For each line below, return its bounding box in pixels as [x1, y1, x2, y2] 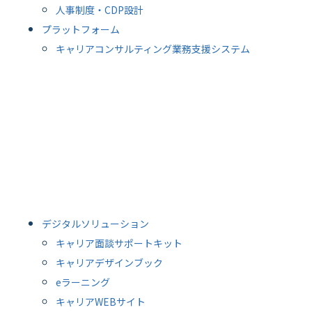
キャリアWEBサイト [56, 294, 146, 309]
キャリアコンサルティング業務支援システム [56, 41, 250, 56]
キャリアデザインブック [56, 255, 163, 270]
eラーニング [56, 274, 110, 289]
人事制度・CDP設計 [56, 2, 143, 17]
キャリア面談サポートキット [56, 235, 182, 250]
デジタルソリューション [42, 216, 149, 231]
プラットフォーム [42, 22, 120, 36]
